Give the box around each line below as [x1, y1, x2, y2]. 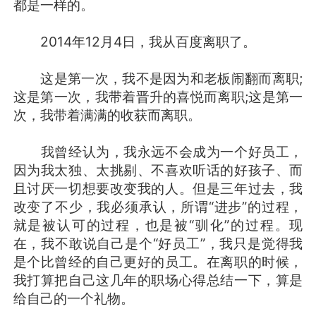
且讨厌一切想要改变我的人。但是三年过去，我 [13, 179, 303, 197]
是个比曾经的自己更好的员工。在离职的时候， [13, 253, 303, 270]
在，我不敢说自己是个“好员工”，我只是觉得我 [13, 234, 303, 252]
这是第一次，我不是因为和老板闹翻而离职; [13, 69, 303, 87]
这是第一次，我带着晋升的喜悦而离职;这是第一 [13, 87, 303, 105]
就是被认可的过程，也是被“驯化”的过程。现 [13, 216, 303, 233]
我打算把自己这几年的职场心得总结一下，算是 [13, 271, 303, 288]
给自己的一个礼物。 [13, 289, 134, 307]
